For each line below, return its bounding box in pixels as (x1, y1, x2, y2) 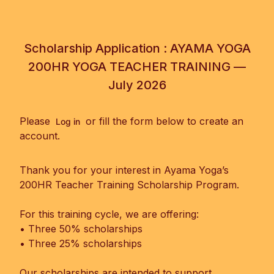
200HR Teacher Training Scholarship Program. (20, 179, 239, 191)
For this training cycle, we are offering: (20, 208, 199, 220)
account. (20, 130, 60, 142)
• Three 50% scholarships (20, 223, 143, 235)
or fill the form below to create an (83, 115, 243, 127)
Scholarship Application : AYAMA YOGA (23, 41, 251, 56)
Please (20, 115, 53, 127)
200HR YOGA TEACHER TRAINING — (28, 59, 246, 74)
